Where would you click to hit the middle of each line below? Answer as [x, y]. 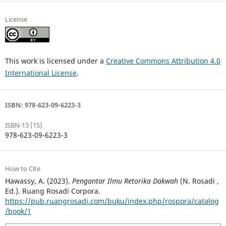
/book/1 [18, 211]
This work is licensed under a [55, 61]
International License [41, 73]
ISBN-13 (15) [23, 125]
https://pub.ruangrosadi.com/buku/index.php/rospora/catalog [112, 201]
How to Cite [22, 168]
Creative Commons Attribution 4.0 [163, 61]
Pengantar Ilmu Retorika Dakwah [125, 181]
